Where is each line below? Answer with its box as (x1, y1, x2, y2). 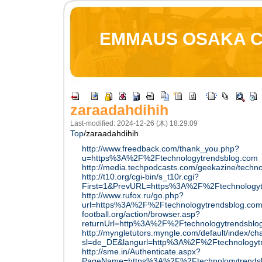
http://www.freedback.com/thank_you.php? (82, 144, 239, 153)
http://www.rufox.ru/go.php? (82, 191, 184, 200)
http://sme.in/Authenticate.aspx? (82, 247, 201, 256)
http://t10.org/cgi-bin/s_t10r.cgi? (82, 172, 199, 181)
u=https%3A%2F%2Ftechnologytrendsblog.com (82, 153, 258, 163)
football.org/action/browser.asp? (82, 209, 200, 219)
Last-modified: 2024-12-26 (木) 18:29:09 (70, 119, 198, 127)
